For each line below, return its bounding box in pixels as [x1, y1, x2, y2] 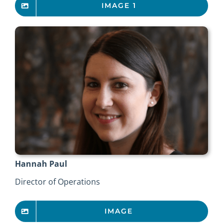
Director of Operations [14, 176, 100, 188]
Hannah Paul [14, 158, 67, 170]
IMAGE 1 [101, 1, 136, 10]
